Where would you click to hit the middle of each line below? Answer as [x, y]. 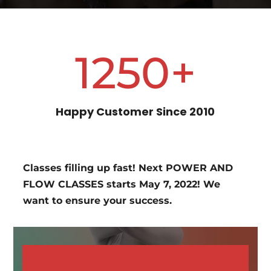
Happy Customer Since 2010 [135, 111]
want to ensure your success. [98, 200]
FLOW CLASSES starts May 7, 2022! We [122, 184]
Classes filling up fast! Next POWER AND [128, 168]
